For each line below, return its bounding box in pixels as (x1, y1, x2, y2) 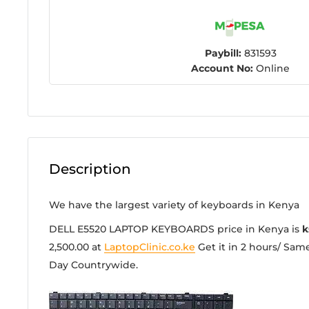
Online (253, 61, 290, 74)
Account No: (191, 61, 253, 74)
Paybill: (204, 46, 241, 59)
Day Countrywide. (49, 259, 138, 272)
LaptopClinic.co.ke (104, 241, 195, 254)
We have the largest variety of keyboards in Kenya (49, 198, 299, 211)
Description (49, 160, 131, 177)
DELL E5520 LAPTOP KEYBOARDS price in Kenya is (49, 223, 302, 236)
